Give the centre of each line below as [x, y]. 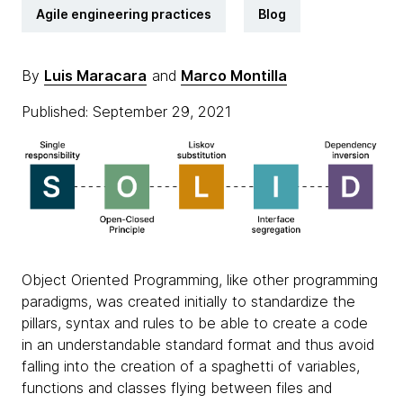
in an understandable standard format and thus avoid [198, 344]
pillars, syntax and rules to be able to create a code [195, 322]
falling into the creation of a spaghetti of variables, [191, 366]
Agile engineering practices [124, 14]
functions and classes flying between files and [177, 387]
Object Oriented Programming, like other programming [200, 279]
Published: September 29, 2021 [129, 112]
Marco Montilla [234, 76]
